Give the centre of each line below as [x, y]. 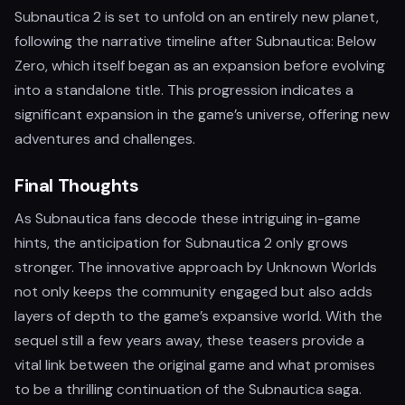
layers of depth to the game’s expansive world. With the [198, 316]
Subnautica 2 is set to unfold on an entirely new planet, [197, 17]
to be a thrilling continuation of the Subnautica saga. [188, 390]
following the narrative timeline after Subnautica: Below [195, 42]
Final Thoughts [77, 186]
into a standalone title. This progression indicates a [184, 90]
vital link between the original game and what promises [195, 365]
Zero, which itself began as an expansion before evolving [200, 66]
